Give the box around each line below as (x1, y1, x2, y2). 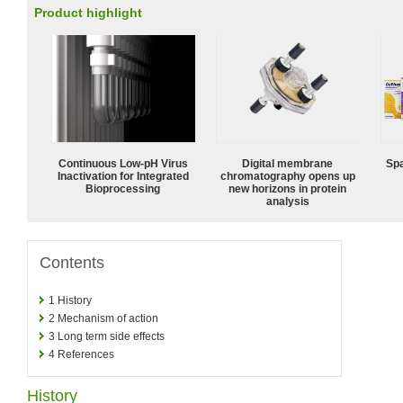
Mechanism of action (58, 311, 158, 325)
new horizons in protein (228, 182, 347, 195)
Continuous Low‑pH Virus (58, 157, 188, 170)
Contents (40, 253, 104, 272)
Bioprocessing (85, 182, 161, 195)
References (58, 347, 114, 361)
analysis (266, 194, 309, 208)
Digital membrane (242, 157, 334, 170)
